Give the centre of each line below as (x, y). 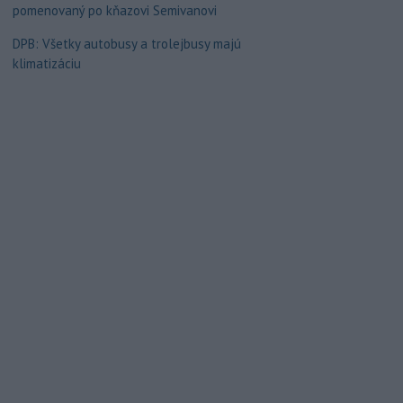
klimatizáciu (46, 63)
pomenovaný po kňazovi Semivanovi (114, 10)
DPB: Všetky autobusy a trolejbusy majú (126, 44)
